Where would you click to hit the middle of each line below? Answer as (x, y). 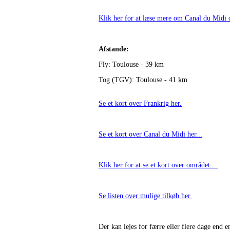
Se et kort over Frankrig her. (140, 103)
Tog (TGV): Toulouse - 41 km (143, 80)
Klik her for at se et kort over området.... (158, 165)
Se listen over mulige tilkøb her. (145, 196)
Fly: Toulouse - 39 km (131, 64)
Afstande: (114, 49)
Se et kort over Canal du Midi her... (150, 134)
